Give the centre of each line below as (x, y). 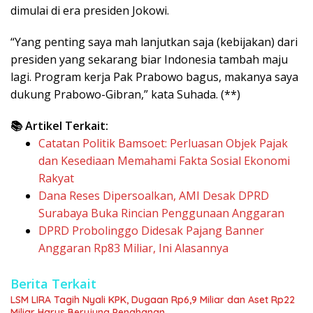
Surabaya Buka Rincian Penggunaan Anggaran (161, 213)
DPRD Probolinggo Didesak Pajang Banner (151, 230)
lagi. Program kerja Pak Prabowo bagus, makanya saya (154, 77)
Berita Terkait (53, 283)
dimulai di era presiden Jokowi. (90, 10)
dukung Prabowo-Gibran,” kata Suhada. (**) (125, 94)
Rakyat (56, 178)
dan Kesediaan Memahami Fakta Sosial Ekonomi (164, 160)
